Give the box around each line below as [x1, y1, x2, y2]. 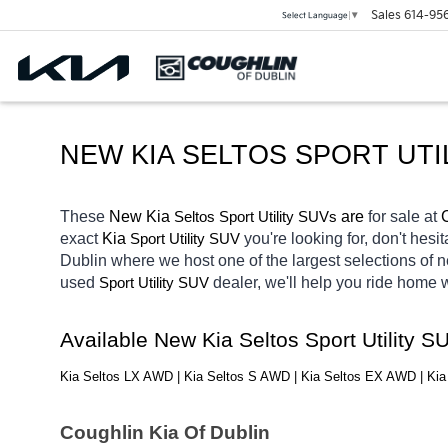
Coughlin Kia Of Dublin [60, 422, 270, 444]
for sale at [368, 207, 441, 225]
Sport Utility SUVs [219, 208, 337, 225]
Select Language [281, 10, 348, 20]
